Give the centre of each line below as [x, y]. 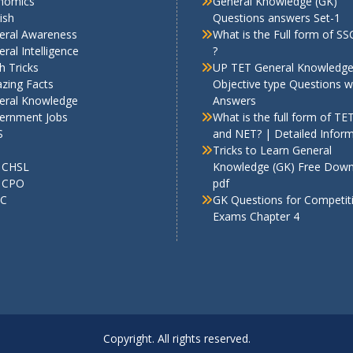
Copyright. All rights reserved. [176, 338]
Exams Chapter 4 [256, 216]
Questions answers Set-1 [277, 17]
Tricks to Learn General [272, 150]
